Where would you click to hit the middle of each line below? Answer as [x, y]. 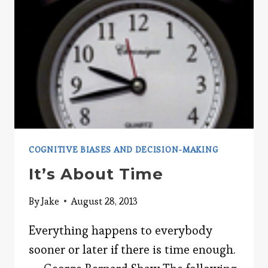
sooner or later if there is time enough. [132, 249]
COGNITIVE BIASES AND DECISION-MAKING [124, 149]
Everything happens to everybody [121, 230]
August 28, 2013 [105, 201]
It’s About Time [96, 174]
